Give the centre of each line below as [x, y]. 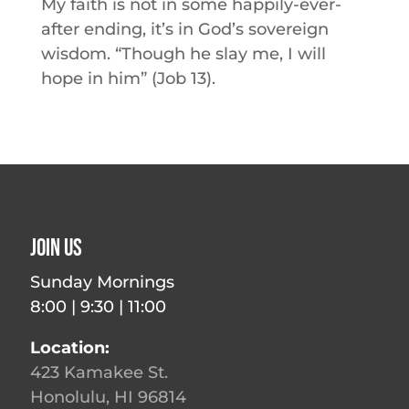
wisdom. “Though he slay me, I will [183, 54]
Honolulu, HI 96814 [109, 397]
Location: [70, 348]
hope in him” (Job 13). [128, 79]
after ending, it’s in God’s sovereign [184, 29]
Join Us [57, 249]
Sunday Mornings [103, 282]
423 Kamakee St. [100, 372]
